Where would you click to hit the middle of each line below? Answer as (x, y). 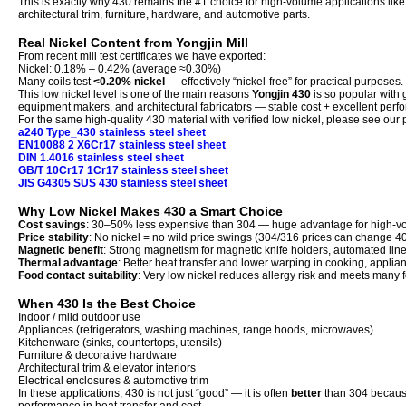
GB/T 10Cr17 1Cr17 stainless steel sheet (123, 170)
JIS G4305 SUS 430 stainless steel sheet (123, 183)
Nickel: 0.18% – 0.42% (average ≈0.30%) (120, 69)
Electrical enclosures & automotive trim (113, 381)
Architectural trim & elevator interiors (107, 368)
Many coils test (56, 82)
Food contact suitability (78, 275)
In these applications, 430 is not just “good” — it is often (155, 393)
